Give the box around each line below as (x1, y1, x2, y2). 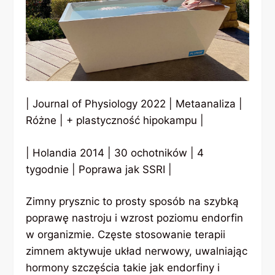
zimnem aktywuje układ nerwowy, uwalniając (26, 245, 248, 258)
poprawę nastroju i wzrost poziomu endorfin (26, 212, 244, 225)
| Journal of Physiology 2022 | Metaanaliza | (26, 98, 243, 110)
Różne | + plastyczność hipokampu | (26, 114, 204, 127)
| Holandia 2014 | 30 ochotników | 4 (26, 146, 204, 159)
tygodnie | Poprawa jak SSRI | (26, 163, 172, 176)
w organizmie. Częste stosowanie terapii (26, 228, 226, 241)
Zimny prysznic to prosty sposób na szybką (26, 195, 239, 208)
